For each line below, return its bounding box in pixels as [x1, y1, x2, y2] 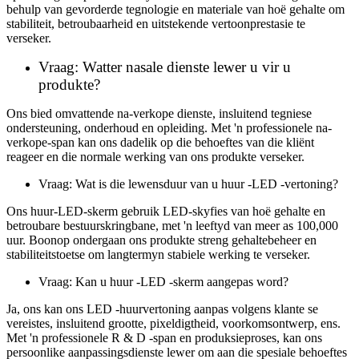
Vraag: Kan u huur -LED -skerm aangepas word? [38, 274, 288, 288]
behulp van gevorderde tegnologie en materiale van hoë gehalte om [6, 2, 345, 16]
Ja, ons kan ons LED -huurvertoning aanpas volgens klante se [6, 301, 318, 316]
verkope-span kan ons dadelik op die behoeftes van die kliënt [6, 135, 314, 149]
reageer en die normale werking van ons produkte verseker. [6, 149, 305, 163]
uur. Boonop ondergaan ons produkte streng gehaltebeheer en [6, 232, 317, 247]
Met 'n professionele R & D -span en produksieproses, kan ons [6, 330, 322, 345]
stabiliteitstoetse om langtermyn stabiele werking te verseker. [6, 247, 310, 261]
